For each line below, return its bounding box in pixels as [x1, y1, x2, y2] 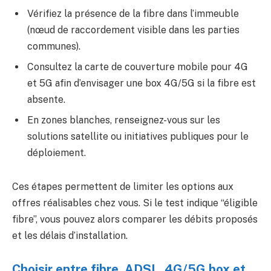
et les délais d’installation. [12, 229, 128, 241]
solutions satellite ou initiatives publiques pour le [27, 130, 249, 142]
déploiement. [27, 146, 86, 158]
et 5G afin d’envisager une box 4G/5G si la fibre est [27, 77, 256, 89]
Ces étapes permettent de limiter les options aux [12, 180, 233, 192]
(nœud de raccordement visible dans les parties [27, 24, 240, 36]
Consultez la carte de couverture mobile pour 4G [27, 60, 248, 73]
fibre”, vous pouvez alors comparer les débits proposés [12, 213, 258, 225]
